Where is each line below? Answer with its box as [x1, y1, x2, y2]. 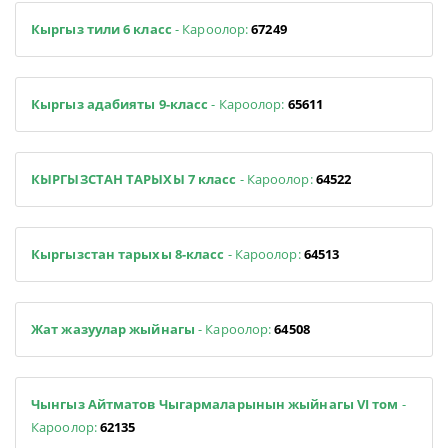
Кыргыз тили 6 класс [31, 19, 175, 38]
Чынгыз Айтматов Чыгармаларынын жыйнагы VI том [31, 394, 402, 413]
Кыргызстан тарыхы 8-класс [31, 244, 225, 263]
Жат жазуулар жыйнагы [31, 319, 195, 338]
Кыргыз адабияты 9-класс [31, 94, 212, 113]
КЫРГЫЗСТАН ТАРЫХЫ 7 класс [31, 169, 237, 188]
